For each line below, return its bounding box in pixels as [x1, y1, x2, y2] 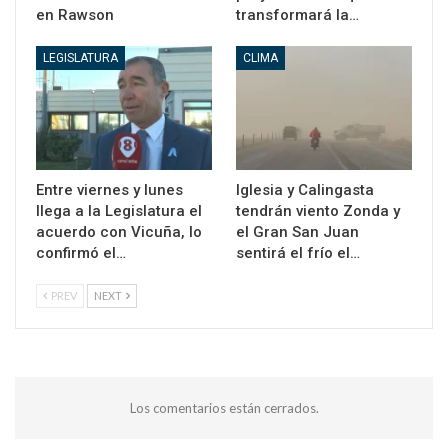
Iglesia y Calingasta [236, 180, 374, 199]
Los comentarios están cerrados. [129, 399, 319, 416]
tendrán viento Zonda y [236, 201, 400, 220]
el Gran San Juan [236, 222, 359, 241]
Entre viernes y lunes [36, 180, 183, 199]
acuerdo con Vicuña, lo [36, 222, 202, 241]
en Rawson [36, 6, 114, 25]
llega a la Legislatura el [36, 201, 202, 220]
